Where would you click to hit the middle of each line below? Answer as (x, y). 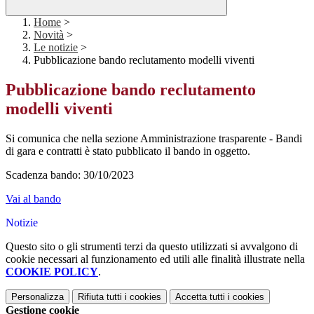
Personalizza (37, 297)
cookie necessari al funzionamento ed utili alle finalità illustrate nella (155, 259)
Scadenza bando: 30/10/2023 (70, 175)
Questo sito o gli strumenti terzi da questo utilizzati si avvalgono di (152, 247)
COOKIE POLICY (52, 272)
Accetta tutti (200, 297)
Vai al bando (33, 199)
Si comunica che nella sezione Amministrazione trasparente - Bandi (154, 139)
